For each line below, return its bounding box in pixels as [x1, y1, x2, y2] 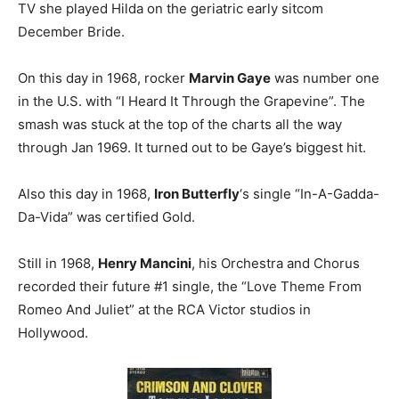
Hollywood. [18, 324, 88, 342]
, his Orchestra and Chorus [191, 255, 360, 273]
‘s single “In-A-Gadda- [240, 185, 379, 203]
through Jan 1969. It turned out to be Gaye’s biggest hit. [18, 139, 366, 157]
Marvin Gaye [189, 69, 271, 87]
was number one [271, 69, 379, 87]
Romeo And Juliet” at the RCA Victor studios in [18, 301, 311, 319]
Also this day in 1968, [18, 185, 154, 203]
